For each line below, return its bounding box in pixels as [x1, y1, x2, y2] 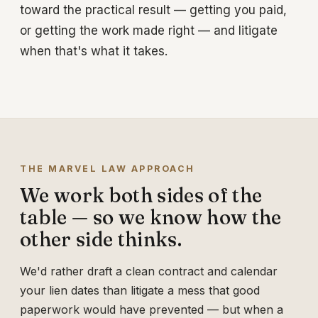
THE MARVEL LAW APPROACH [20, 163, 195, 175]
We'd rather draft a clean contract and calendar [20, 264, 278, 279]
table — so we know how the [20, 205, 282, 230]
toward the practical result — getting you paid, [20, 3, 287, 18]
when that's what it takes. [20, 44, 168, 59]
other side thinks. [20, 227, 182, 252]
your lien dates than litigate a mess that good [20, 283, 260, 298]
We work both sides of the [20, 183, 263, 208]
